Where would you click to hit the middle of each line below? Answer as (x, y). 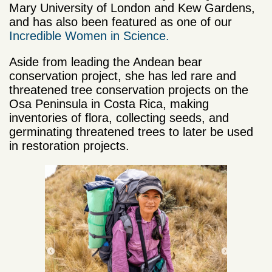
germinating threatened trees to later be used (131, 132)
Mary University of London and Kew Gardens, (132, 8)
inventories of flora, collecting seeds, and (119, 118)
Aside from (40, 62)
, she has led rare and (177, 76)
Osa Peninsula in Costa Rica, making (109, 104)
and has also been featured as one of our (121, 22)
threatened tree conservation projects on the (129, 90)
